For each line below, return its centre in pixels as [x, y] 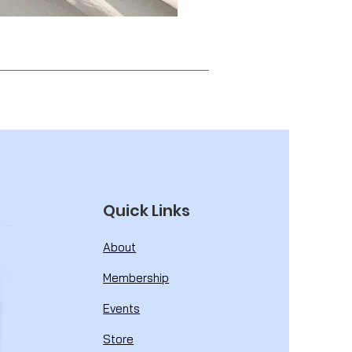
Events [122, 308]
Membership [136, 278]
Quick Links [147, 211]
